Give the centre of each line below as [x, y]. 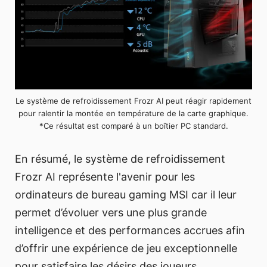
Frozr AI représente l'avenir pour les [105, 177]
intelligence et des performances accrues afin [130, 231]
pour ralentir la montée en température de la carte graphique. [133, 114]
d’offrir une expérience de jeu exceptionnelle [126, 249]
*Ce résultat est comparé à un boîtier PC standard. [133, 126]
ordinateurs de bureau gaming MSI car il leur [126, 195]
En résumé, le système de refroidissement [120, 159]
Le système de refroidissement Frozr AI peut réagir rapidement [133, 101]
